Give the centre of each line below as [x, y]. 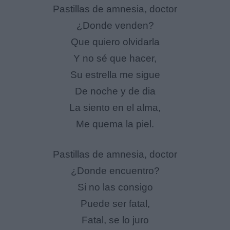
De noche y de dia [115, 91]
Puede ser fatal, [115, 203]
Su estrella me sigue [115, 75]
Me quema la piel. [115, 124]
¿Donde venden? [115, 26]
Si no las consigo [115, 187]
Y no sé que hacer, [115, 59]
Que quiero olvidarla [115, 42]
